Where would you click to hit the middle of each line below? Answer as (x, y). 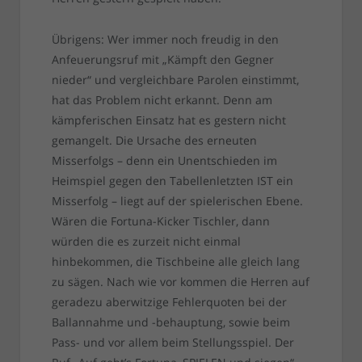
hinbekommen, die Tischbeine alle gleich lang (175, 262)
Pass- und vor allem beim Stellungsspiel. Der (173, 343)
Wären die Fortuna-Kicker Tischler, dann (160, 221)
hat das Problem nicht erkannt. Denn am (162, 100)
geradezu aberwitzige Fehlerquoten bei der (169, 302)
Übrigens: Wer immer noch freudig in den (165, 40)
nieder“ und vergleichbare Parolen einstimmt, (175, 80)
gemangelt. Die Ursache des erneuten (154, 141)
